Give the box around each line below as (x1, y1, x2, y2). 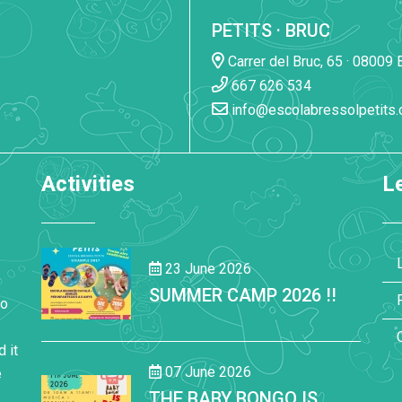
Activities (41, 171, 135, 197)
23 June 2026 (162, 259, 251, 277)
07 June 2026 (162, 363, 251, 380)
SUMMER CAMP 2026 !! (149, 284, 336, 306)
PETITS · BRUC (212, 20, 330, 41)
